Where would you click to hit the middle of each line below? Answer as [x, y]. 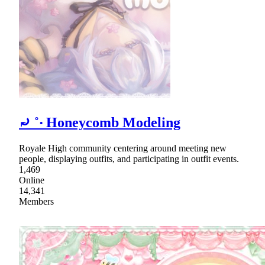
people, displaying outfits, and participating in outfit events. [129, 159]
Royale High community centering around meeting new [123, 148]
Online [32, 180]
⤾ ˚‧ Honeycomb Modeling [100, 123]
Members [36, 201]
